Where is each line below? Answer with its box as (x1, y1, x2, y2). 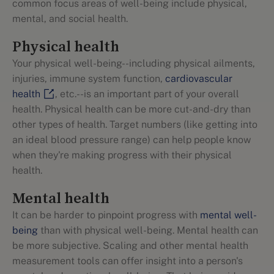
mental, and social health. (12, 13, 128, 24)
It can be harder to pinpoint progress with (12, 209, 200, 221)
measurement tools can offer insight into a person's (12, 255, 243, 267)
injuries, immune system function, (12, 73, 165, 84)
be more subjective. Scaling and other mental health (12, 240, 248, 251)
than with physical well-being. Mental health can (38, 224, 258, 236)
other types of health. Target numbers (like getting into (12, 119, 257, 130)
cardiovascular (165, 73, 232, 84)
